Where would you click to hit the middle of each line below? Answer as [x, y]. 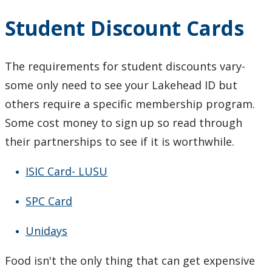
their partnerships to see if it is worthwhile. [120, 142]
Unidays [46, 231]
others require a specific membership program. [130, 104]
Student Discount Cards [124, 29]
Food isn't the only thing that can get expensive [130, 261]
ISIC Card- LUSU [66, 172]
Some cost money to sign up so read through [124, 123]
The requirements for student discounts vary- [125, 66]
